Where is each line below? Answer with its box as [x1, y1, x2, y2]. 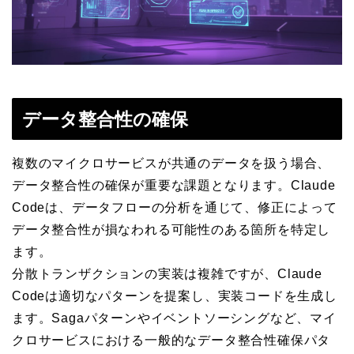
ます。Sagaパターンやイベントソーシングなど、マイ [12, 311, 337, 326]
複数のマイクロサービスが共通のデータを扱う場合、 [12, 156, 331, 171]
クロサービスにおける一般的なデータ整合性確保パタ [12, 333, 331, 348]
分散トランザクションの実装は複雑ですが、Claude [12, 267, 322, 281]
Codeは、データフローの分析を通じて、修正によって [12, 201, 337, 215]
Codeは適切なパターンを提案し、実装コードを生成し [12, 289, 337, 303]
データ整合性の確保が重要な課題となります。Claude [12, 179, 336, 193]
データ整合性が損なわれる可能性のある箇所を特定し [12, 223, 331, 237]
